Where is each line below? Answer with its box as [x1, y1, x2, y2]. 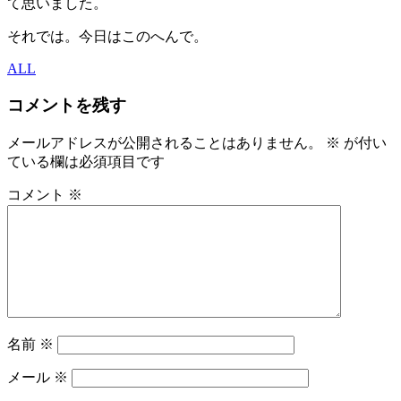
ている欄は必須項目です [7, 153, 165, 169]
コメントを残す [7, 96, 126, 115]
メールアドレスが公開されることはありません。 [7, 134, 322, 150]
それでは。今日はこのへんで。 [7, 29, 208, 45]
